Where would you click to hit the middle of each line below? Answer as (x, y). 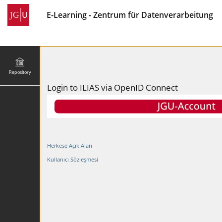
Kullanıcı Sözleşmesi (73, 159)
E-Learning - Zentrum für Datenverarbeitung (130, 15)
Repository (20, 72)
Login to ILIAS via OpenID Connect (112, 87)
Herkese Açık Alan (70, 145)
